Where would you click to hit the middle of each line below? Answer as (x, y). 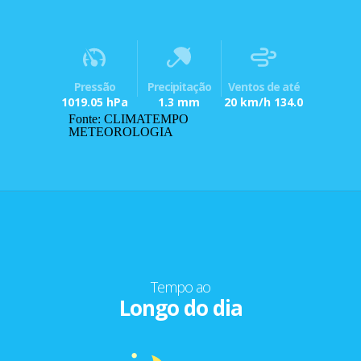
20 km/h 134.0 (264, 102)
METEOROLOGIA (121, 131)
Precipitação (179, 86)
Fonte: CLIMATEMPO (129, 118)
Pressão (94, 86)
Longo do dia (180, 307)
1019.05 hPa (94, 102)
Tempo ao (180, 286)
